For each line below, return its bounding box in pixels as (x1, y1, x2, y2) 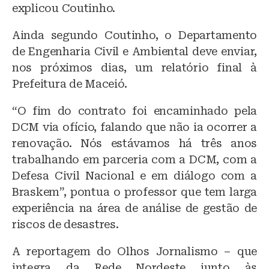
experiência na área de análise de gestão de (12, 201, 257, 214)
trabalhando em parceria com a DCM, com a (12, 153, 257, 166)
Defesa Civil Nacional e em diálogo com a (12, 169, 257, 182)
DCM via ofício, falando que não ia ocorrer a (12, 120, 257, 133)
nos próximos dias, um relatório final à (12, 61, 257, 74)
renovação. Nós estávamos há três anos (12, 136, 257, 150)
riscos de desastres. (12, 217, 119, 231)
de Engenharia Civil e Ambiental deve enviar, (12, 44, 257, 58)
